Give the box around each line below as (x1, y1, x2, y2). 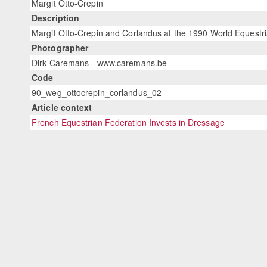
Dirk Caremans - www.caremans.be (32, 57, 167, 69)
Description (32, 12, 80, 24)
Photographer (32, 42, 89, 54)
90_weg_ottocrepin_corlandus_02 (32, 86, 162, 99)
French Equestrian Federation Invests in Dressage (32, 116, 225, 129)
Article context (32, 101, 92, 114)
